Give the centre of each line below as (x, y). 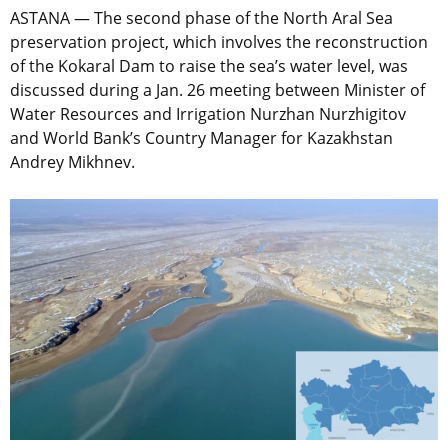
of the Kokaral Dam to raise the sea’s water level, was (209, 66)
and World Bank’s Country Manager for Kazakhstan (201, 138)
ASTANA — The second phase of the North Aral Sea (201, 18)
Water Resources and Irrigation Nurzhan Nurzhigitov (208, 114)
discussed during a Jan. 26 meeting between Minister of (217, 90)
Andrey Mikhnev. (74, 162)
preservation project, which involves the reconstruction (219, 42)
